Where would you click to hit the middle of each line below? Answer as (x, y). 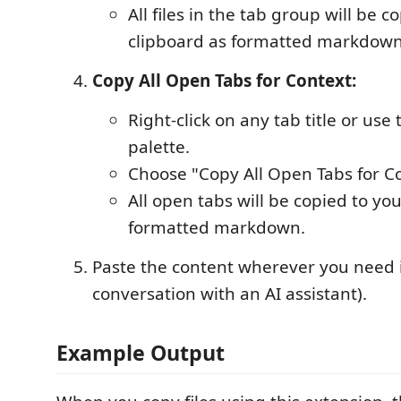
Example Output (141, 352)
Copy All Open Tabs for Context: (224, 81)
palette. (159, 147)
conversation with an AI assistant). (230, 294)
